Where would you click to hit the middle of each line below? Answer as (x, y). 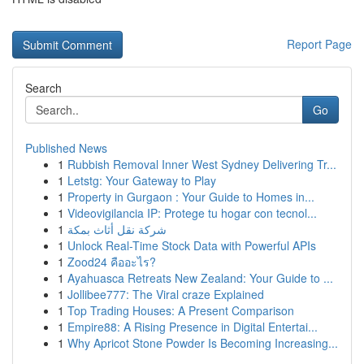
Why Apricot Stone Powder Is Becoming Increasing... (203, 343)
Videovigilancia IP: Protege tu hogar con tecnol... (192, 213)
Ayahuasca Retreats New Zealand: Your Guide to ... (200, 278)
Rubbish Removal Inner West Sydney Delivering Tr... (202, 164)
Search (43, 88)
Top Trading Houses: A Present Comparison (181, 310)
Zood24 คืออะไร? (112, 262)
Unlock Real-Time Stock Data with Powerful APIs (192, 245)
